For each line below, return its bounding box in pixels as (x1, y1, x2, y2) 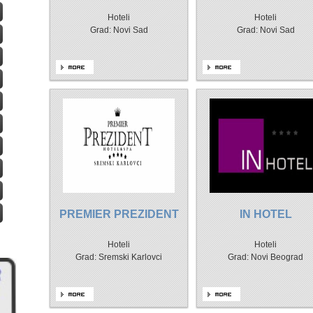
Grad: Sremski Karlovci (75, 252, 162, 262)
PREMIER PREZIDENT (59, 208, 179, 220)
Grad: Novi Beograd (228, 252, 303, 262)
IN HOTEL (239, 208, 292, 220)
